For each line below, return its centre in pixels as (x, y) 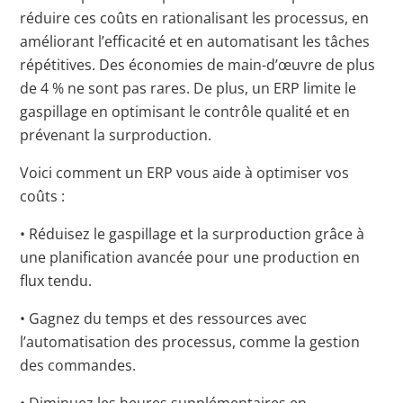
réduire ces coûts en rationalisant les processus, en (195, 18)
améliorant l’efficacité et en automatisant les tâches (195, 41)
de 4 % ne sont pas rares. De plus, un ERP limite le (188, 88)
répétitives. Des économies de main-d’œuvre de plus (198, 64)
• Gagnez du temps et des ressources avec (164, 318)
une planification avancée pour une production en (190, 257)
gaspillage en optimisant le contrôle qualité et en (185, 111)
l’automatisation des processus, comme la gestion (190, 341)
